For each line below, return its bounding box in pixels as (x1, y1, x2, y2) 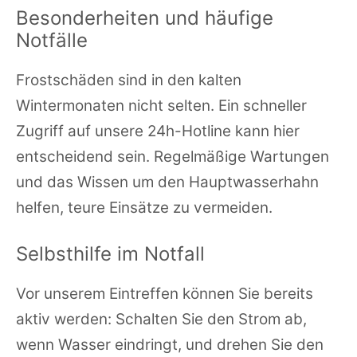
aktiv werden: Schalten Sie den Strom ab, (16, 310, 307, 329)
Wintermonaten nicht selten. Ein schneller (16, 96, 307, 116)
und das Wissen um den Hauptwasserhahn (16, 173, 319, 192)
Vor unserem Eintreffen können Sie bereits (16, 284, 313, 304)
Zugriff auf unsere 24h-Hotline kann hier (16, 122, 300, 141)
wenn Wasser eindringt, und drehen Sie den (16, 335, 324, 355)
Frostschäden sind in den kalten (16, 71, 241, 90)
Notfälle (16, 29, 88, 53)
